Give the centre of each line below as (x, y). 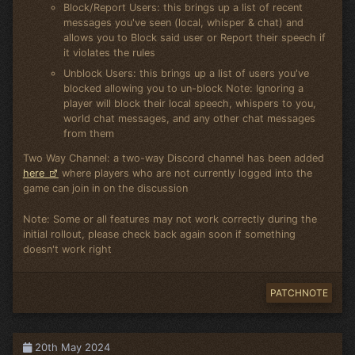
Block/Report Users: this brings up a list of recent (183, 8)
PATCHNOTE (299, 292)
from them (88, 133)
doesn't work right (67, 249)
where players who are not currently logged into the (185, 174)
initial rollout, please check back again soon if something (159, 234)
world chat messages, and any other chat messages (189, 118)
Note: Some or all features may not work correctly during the (170, 219)
